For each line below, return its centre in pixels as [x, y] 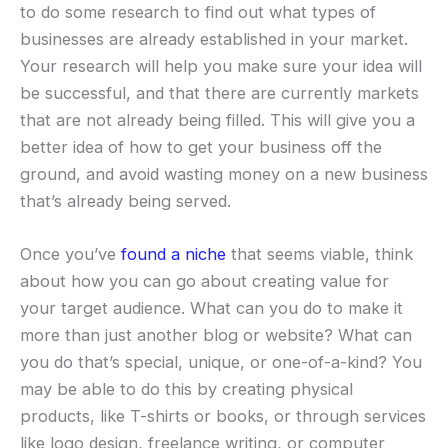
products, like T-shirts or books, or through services [223, 415]
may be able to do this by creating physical [186, 388]
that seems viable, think [319, 253]
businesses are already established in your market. [214, 38]
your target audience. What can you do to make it [211, 307]
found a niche [173, 253]
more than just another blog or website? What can [216, 334]
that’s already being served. [125, 200]
